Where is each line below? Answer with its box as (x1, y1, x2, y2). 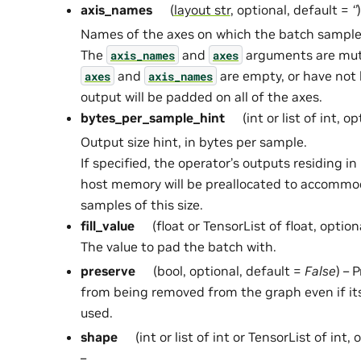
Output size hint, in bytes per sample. (81, 133, 307, 150)
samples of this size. (81, 196, 203, 213)
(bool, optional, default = (149, 262, 305, 279)
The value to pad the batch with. (81, 238, 276, 255)
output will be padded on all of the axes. (81, 88, 322, 105)
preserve (81, 262, 135, 279)
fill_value (81, 217, 135, 234)
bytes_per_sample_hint (81, 109, 225, 126)
